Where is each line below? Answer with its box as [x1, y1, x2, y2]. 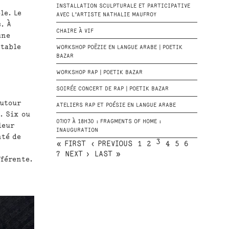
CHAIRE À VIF [56, 28, 94, 34]
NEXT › [64, 150, 89, 158]
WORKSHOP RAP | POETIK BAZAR [56, 70, 143, 76]
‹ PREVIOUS [90, 140, 132, 148]
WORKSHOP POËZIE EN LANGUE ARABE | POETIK [56, 44, 182, 51]
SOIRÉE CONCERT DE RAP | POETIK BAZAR [56, 86, 169, 92]
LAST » [94, 150, 121, 158]
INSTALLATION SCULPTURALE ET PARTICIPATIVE [56, 3, 190, 9]
